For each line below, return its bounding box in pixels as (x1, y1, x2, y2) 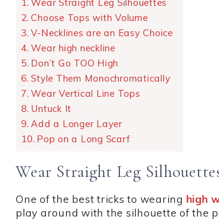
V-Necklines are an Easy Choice (31, 27, 173, 39)
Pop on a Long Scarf (37, 133, 131, 145)
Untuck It (31, 103, 72, 115)
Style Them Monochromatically (31, 72, 171, 85)
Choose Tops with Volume (31, 12, 148, 24)
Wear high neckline (31, 42, 115, 54)
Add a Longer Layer (31, 118, 122, 130)
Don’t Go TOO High (31, 57, 119, 69)
